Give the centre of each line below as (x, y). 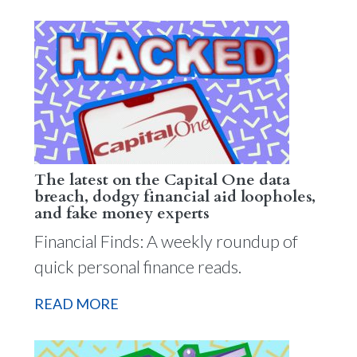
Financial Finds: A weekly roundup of (166, 241)
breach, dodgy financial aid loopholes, (175, 196)
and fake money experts (122, 213)
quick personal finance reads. (137, 267)
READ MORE (76, 304)
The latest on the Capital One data (162, 179)
